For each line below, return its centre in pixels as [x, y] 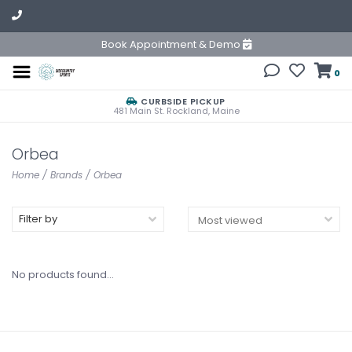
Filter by [38, 219]
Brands [66, 175]
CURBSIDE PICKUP [181, 101]
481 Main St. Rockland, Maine [176, 111]
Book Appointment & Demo [172, 44]
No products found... [63, 275]
